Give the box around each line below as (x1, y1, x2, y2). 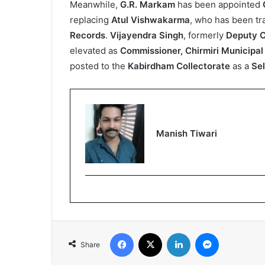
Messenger (218, 228, 260, 238)
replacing (70, 14, 111, 26)
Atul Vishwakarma (111, 14, 190, 26)
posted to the (70, 60, 128, 72)
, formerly (183, 30, 226, 41)
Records (70, 30, 105, 41)
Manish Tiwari (156, 128, 217, 140)
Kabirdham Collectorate (128, 60, 230, 72)
